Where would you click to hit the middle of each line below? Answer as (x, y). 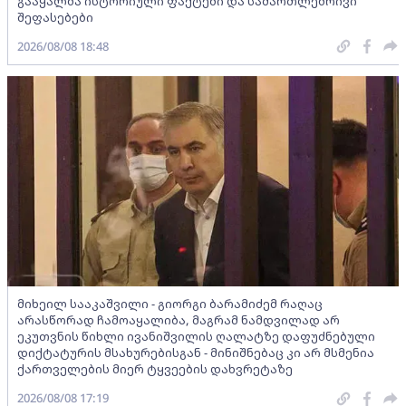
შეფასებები (55, 17)
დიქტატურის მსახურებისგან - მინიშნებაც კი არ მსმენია (196, 353)
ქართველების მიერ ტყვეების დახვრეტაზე (155, 369)
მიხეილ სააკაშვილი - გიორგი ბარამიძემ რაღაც (170, 304)
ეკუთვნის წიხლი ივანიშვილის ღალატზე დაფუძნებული (196, 336)
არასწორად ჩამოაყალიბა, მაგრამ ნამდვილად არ (179, 320)
